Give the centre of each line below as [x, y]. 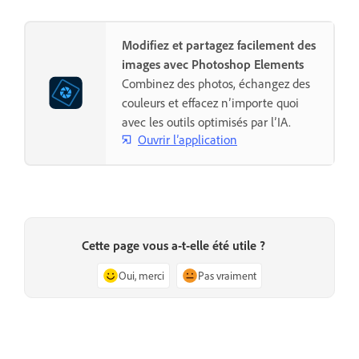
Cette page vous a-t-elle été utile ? [173, 245]
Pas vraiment [227, 275]
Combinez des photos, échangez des [216, 84]
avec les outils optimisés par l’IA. [206, 122]
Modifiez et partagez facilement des [219, 45]
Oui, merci [141, 275]
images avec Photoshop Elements [213, 65]
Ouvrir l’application [188, 139]
